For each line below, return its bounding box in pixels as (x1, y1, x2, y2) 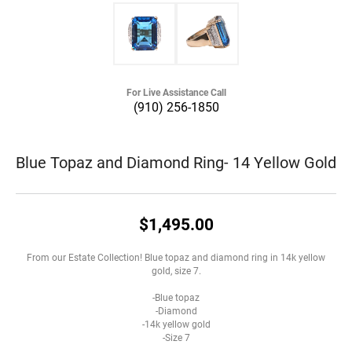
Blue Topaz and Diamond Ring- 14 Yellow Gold (16, 151, 336, 172)
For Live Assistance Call (126, 86, 226, 98)
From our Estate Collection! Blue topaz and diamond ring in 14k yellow (27, 251, 325, 263)
